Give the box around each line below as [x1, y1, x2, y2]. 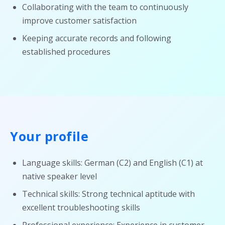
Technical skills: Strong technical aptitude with [22, 188, 195, 199]
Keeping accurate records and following [22, 33, 171, 44]
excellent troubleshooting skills [22, 202, 140, 213]
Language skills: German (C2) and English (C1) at [22, 157, 203, 168]
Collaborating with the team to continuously [22, 2, 188, 13]
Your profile [10, 128, 88, 145]
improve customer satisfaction [22, 15, 137, 26]
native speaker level [22, 171, 97, 182]
